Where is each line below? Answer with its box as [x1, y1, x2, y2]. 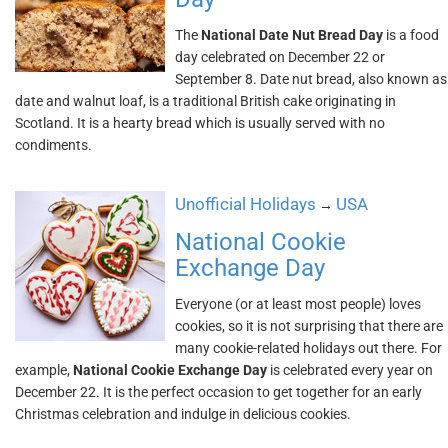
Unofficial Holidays [175, 194, 316, 214]
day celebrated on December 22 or [175, 49, 385, 65]
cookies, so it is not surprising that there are [175, 318, 443, 334]
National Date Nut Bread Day [201, 27, 383, 43]
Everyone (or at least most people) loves [175, 296, 421, 312]
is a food [383, 27, 439, 43]
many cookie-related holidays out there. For [175, 340, 442, 356]
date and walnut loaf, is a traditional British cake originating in [15, 93, 396, 109]
